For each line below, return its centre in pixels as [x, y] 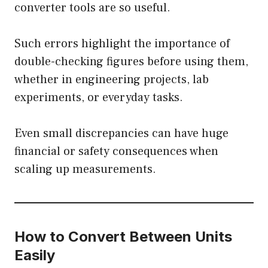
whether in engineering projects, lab [112, 80]
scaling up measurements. [85, 170]
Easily [35, 255]
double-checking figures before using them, [131, 62]
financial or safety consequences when [116, 152]
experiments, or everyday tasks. [99, 98]
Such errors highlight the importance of [122, 44]
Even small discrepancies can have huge [121, 134]
